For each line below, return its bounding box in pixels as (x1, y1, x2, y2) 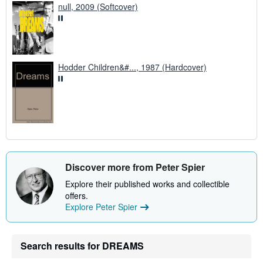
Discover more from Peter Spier (65, 160, 205, 174)
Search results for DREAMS (21, 239, 144, 253)
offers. (65, 190, 88, 202)
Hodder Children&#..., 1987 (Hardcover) (58, 61, 207, 73)
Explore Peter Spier (65, 201, 137, 213)
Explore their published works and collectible (65, 178, 230, 190)
